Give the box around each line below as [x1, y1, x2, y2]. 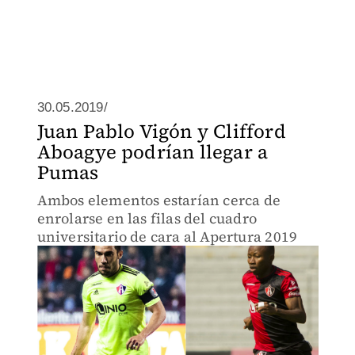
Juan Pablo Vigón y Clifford [36, 118, 286, 144]
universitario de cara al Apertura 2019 [36, 227, 298, 246]
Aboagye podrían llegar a [36, 139, 269, 165]
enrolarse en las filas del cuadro [36, 208, 258, 228]
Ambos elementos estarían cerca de [36, 190, 281, 210]
